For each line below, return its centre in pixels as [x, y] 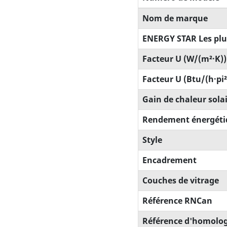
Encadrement [169, 160]
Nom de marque [175, 18]
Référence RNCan [177, 201]
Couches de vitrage [181, 181]
